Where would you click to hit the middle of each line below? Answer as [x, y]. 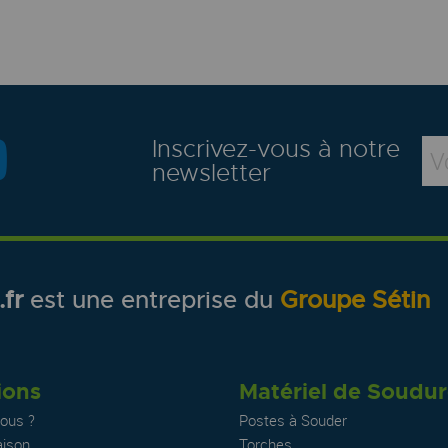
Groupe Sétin [355, 300]
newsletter [211, 172]
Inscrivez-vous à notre [276, 148]
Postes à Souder [292, 419]
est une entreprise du [151, 300]
